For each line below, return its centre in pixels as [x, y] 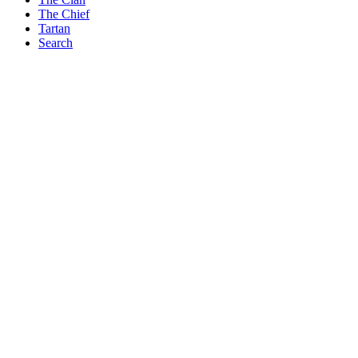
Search [56, 42]
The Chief [64, 14]
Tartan [54, 28]
